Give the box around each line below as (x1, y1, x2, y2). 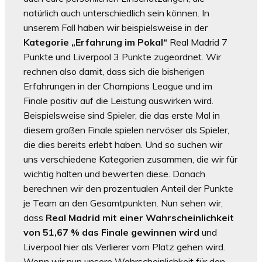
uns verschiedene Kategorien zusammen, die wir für (23, 153, 237, 166)
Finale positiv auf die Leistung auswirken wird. (23, 95, 213, 107)
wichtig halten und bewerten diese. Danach (23, 168, 205, 180)
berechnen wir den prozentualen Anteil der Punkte (23, 182, 233, 195)
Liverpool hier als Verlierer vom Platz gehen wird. (23, 241, 225, 253)
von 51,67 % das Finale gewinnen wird (23, 226, 199, 239)
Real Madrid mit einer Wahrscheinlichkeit (46, 212, 234, 224)
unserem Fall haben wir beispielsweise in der (23, 22, 208, 34)
